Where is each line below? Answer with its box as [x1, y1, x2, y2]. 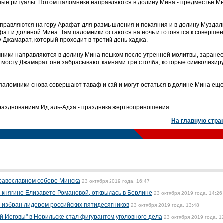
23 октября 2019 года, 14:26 [154, 190, 222, 196]
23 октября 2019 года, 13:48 [131, 202, 199, 208]
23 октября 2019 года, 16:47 [82, 178, 150, 184]
